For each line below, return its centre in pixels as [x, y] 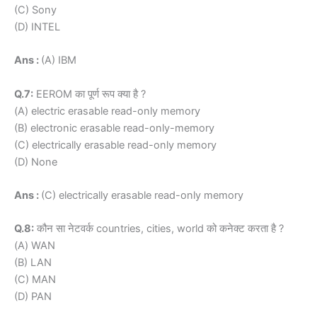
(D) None [36, 162]
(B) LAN [33, 263]
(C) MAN [35, 280]
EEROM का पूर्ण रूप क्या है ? [90, 94]
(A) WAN [35, 246]
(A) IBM [59, 60]
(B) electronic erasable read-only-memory [114, 128]
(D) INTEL [37, 27]
